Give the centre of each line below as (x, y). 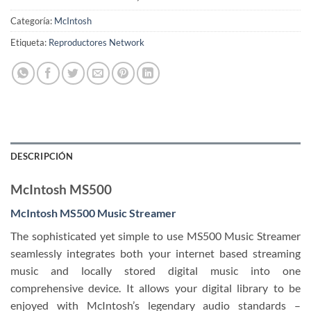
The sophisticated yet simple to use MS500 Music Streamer (155, 236)
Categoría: (32, 20)
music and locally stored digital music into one (155, 271)
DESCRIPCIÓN (42, 156)
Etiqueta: (30, 42)
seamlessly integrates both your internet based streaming (155, 253)
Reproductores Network (96, 42)
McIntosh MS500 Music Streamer (93, 213)
